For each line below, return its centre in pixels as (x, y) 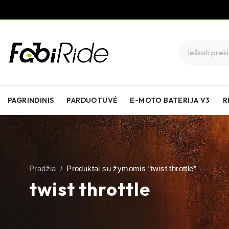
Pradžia (43, 168)
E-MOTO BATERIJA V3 (170, 100)
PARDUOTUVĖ (92, 100)
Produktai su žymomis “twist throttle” (132, 168)
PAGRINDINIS (31, 100)
